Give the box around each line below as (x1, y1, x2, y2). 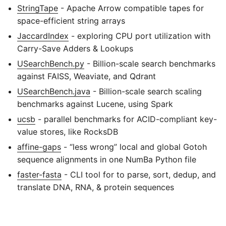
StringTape (17, 3, 58, 13)
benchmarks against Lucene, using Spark (17, 98, 173, 109)
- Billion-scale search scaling (90, 86, 202, 96)
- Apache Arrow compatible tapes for (58, 3, 204, 13)
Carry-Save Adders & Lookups (17, 43, 133, 53)
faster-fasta (17, 169, 62, 180)
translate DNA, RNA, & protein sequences (17, 182, 174, 192)
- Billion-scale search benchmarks (84, 58, 215, 69)
